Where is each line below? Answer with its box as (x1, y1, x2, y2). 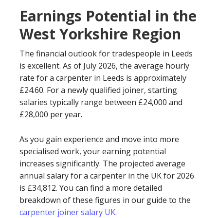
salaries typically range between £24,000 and (19, 96, 182, 108)
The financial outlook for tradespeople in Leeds (19, 48, 193, 59)
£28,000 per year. (19, 109, 82, 120)
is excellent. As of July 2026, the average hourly (19, 60, 189, 71)
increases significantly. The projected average (19, 158, 185, 169)
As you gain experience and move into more (19, 133, 179, 145)
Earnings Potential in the (19, 5, 197, 26)
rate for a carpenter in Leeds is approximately (19, 72, 186, 83)
